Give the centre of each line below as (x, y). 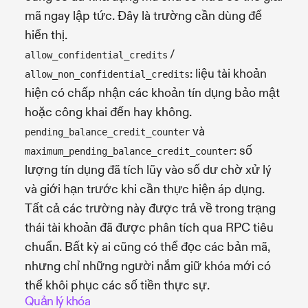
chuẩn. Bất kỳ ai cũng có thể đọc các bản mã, (147, 247)
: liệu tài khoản (228, 74)
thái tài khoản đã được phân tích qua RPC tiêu (149, 228)
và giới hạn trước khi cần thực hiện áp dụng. (145, 189)
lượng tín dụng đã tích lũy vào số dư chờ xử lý (148, 170)
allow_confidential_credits (96, 55)
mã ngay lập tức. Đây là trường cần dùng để (143, 16)
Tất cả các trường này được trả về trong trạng (150, 208)
